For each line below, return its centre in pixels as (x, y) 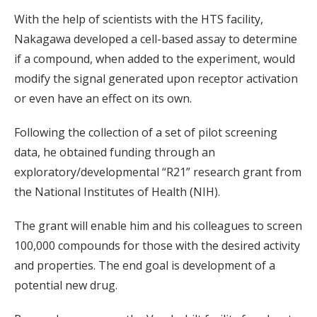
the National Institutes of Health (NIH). (117, 191)
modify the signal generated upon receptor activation (156, 78)
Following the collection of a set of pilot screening (146, 132)
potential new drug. (66, 285)
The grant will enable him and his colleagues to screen (158, 225)
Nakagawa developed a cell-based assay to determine (156, 39)
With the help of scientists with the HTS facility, (139, 19)
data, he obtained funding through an (115, 152)
